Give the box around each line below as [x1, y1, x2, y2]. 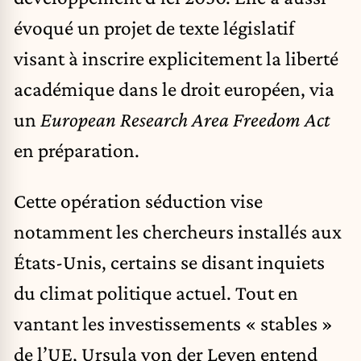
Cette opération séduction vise [14, 189, 263, 213]
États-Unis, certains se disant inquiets [14, 251, 325, 274]
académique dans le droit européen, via [14, 77, 334, 100]
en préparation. [14, 138, 139, 161]
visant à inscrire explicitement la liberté [14, 46, 338, 69]
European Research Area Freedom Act [40, 107, 330, 131]
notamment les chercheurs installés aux [14, 220, 342, 243]
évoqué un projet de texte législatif [14, 15, 295, 39]
